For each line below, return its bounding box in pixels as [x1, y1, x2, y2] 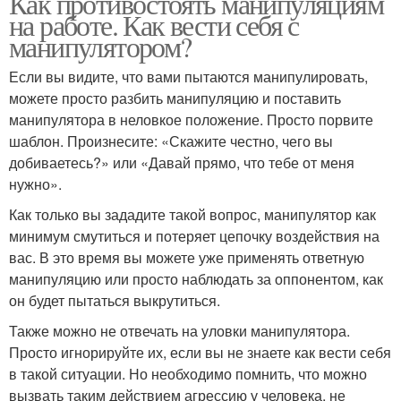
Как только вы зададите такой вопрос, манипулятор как [9, 204, 376, 226]
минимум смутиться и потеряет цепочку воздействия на [9, 226, 380, 247]
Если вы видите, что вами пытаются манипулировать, [9, 66, 368, 88]
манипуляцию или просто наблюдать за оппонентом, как [9, 269, 383, 290]
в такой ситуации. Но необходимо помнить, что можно [9, 363, 367, 385]
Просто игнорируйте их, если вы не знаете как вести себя [9, 342, 391, 363]
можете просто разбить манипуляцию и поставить [9, 88, 341, 109]
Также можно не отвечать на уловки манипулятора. [9, 320, 350, 342]
